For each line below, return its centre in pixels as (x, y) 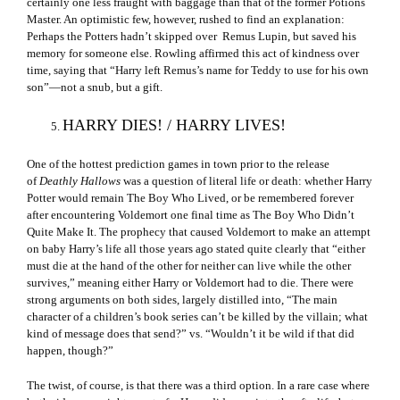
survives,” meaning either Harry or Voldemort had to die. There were (190, 282)
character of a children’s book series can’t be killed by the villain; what (197, 316)
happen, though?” (70, 350)
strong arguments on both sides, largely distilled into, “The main (182, 299)
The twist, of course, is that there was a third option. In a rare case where (198, 385)
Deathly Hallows (81, 180)
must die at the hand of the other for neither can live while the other (189, 265)
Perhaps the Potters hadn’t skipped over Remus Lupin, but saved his (192, 37)
